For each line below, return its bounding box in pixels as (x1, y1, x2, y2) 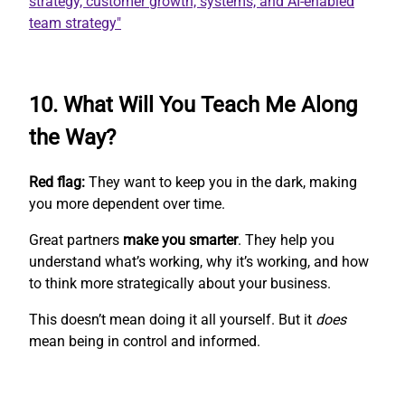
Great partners (29, 231, 123, 250)
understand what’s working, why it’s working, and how (29, 253, 369, 271)
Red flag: (29, 174, 85, 192)
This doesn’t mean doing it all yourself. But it (29, 311, 316, 329)
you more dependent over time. (29, 195, 225, 213)
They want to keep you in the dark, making (85, 174, 357, 192)
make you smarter (123, 231, 238, 250)
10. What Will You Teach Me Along (29, 92, 357, 118)
